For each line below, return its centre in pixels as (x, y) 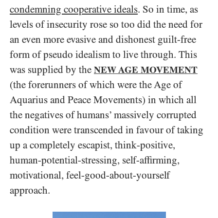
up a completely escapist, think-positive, (92, 145)
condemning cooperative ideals (74, 9)
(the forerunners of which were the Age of (96, 85)
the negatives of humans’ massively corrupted (103, 115)
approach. (30, 190)
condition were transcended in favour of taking (107, 130)
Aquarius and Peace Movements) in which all (103, 100)
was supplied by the (52, 70)
